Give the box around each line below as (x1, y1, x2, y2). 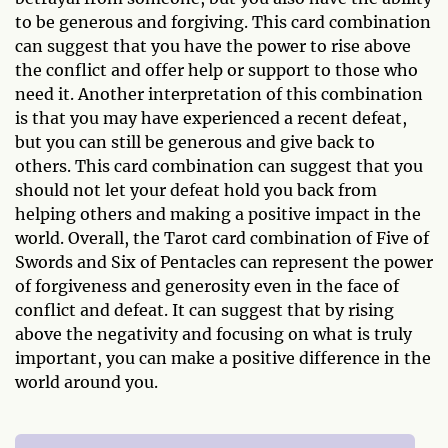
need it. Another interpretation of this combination (15, 84, 423, 105)
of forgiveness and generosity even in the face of (15, 276, 399, 297)
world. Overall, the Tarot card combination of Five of (15, 228, 429, 249)
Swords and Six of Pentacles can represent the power (15, 252, 433, 273)
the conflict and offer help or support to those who (15, 60, 418, 81)
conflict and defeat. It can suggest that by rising (15, 300, 394, 321)
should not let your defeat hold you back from (15, 180, 377, 201)
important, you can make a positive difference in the (15, 348, 431, 369)
